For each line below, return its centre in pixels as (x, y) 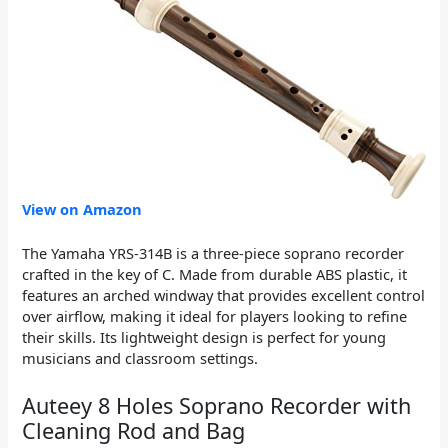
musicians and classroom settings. (140, 358)
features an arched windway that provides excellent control (224, 295)
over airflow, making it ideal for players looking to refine (215, 316)
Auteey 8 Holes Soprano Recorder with (217, 405)
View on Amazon (82, 209)
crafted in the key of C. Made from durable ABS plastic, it (215, 274)
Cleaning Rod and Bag (134, 430)
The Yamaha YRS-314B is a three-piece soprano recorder (213, 253)
